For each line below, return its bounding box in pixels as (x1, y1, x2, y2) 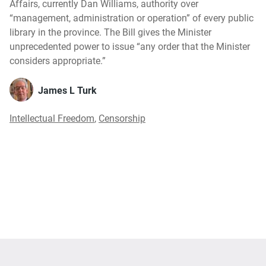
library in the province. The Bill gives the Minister (9, 27, 211, 39)
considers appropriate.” (9, 55, 108, 67)
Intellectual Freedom (9, 113, 94, 125)
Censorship (99, 113, 145, 125)
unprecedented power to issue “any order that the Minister (9, 41, 250, 53)
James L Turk (38, 85, 97, 97)
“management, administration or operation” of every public (9, 12, 254, 24)
